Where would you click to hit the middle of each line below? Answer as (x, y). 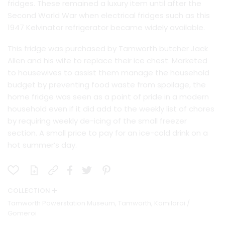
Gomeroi (22, 213)
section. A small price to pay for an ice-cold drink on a (108, 133)
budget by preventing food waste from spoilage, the (107, 85)
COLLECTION (29, 191)
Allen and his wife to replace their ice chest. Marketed (107, 61)
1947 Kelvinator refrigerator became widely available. (106, 28)
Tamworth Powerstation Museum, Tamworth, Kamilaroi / (99, 203)
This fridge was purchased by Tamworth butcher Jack (108, 49)
